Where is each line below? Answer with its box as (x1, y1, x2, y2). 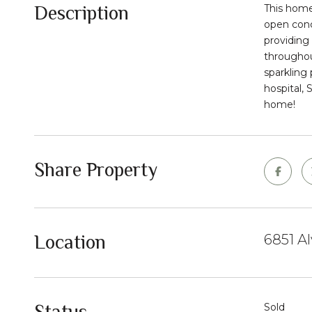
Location (34, 231, 106, 253)
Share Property (34, 159, 157, 180)
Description (34, 2, 129, 24)
